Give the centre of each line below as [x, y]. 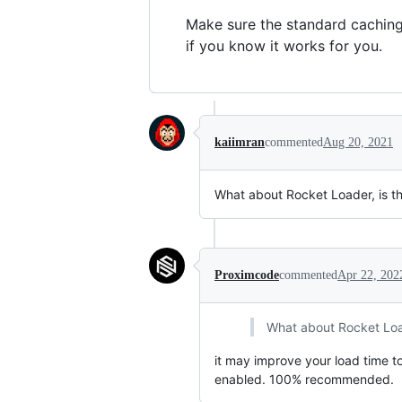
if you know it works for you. [284, 46]
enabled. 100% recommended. [304, 380]
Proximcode [247, 275]
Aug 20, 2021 [358, 143]
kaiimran [240, 143]
